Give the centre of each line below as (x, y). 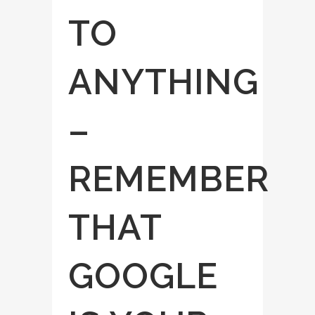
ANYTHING (163, 82)
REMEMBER (169, 179)
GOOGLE (143, 276)
